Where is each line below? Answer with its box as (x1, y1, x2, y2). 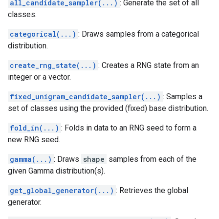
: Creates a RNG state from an (98, 61, 199, 70)
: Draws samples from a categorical (78, 29, 199, 39)
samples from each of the (107, 154, 197, 164)
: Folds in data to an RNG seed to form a (61, 123, 197, 132)
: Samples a (163, 92, 202, 101)
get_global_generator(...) (10, 186, 114, 195)
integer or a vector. (8, 72, 71, 82)
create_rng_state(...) (10, 61, 96, 70)
